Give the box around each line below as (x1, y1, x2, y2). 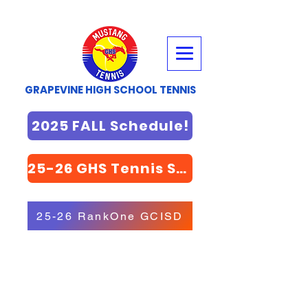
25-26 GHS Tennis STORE (176, 159, 186, 178)
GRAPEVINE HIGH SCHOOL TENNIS (24, 82, 196, 97)
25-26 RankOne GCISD (36, 209, 184, 223)
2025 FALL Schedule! (31, 116, 189, 135)
